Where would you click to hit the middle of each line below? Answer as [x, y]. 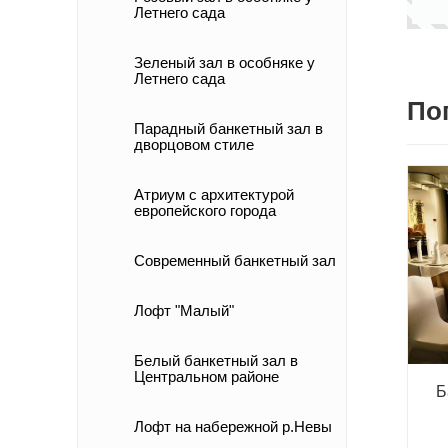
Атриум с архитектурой [214, 194]
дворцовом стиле [194, 144]
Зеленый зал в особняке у [224, 62]
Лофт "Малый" [184, 310]
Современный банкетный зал [235, 260]
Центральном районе [206, 376]
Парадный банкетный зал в [228, 128]
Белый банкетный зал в [216, 360]
